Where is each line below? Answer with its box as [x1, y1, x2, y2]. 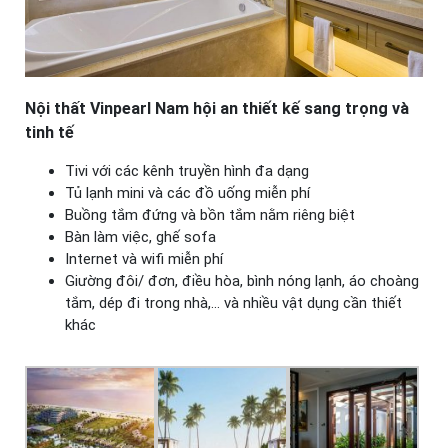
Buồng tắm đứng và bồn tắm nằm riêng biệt [65, 205, 355, 224]
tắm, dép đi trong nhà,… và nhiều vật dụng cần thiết [65, 293, 402, 312]
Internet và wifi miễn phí [65, 249, 223, 268]
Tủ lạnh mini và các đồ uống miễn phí [65, 183, 310, 202]
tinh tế [25, 122, 74, 142]
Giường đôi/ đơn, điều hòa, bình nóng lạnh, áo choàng [65, 271, 419, 290]
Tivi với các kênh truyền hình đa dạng [65, 161, 309, 180]
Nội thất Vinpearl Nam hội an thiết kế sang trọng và [25, 98, 409, 118]
